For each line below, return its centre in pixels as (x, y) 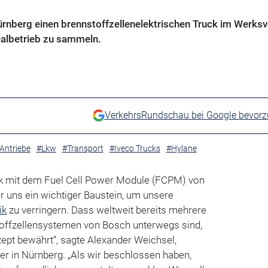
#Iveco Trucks (135, 148)
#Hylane (181, 148)
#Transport (83, 148)
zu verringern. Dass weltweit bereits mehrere (107, 210)
